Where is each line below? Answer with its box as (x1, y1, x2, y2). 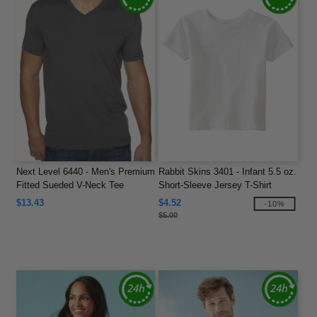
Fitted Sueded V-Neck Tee (16, 179, 124, 190)
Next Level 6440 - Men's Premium (16, 166, 155, 177)
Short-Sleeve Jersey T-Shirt (158, 179, 272, 190)
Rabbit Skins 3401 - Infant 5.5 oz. (158, 166, 296, 177)
